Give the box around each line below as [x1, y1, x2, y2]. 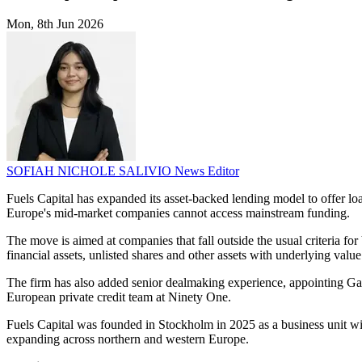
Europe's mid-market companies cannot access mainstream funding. [6, 206, 350, 221]
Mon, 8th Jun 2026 [6, 17, 103, 32]
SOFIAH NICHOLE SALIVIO [6, 164, 175, 179]
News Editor [175, 164, 239, 179]
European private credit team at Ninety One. [6, 290, 231, 305]
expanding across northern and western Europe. [6, 332, 249, 347]
